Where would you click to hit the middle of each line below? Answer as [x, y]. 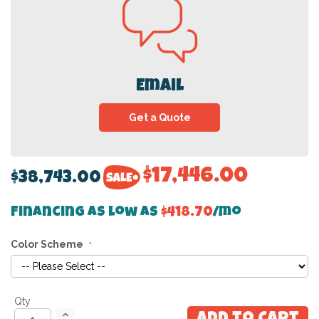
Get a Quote [159, 117]
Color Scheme [47, 244]
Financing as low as [86, 213]
